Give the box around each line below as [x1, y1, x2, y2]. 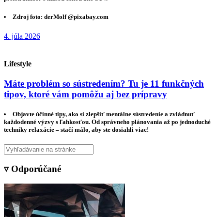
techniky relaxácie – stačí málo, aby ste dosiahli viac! [4, 126, 149, 134]
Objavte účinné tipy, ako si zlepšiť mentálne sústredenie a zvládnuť [13, 110, 195, 118]
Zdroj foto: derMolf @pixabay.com [13, 13, 109, 21]
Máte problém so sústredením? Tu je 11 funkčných [4, 78, 204, 89]
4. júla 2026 [4, 31, 40, 40]
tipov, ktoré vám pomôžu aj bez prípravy [4, 89, 167, 100]
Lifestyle [4, 59, 31, 68]
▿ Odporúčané [4, 164, 61, 174]
